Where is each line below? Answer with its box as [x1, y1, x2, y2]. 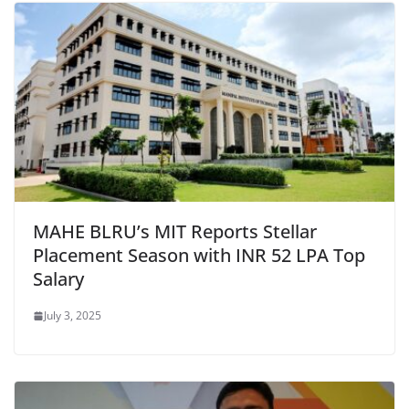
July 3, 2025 [44, 308, 101, 324]
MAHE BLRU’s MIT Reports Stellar [33, 219, 317, 245]
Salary [33, 267, 84, 292]
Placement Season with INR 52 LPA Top [33, 243, 365, 268]
